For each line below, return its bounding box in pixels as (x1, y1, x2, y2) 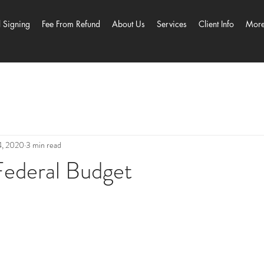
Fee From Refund (42, 18, 100, 29)
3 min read (26, 138, 61, 151)
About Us (112, 18, 145, 29)
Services (157, 18, 187, 29)
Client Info (199, 18, 234, 29)
